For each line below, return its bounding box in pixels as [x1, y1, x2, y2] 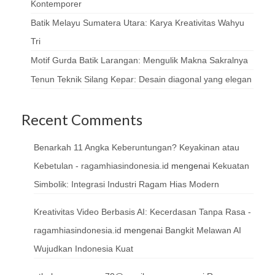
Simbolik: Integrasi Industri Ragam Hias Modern [34, 179, 219, 189]
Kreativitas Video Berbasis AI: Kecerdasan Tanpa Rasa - [34, 206, 251, 217]
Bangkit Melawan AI [165, 225, 241, 235]
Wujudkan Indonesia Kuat [34, 243, 133, 254]
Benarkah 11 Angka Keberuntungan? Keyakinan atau [34, 142, 239, 152]
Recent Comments [21, 110, 142, 128]
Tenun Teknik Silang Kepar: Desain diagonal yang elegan [31, 74, 252, 84]
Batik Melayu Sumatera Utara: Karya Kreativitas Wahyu [31, 17, 244, 28]
